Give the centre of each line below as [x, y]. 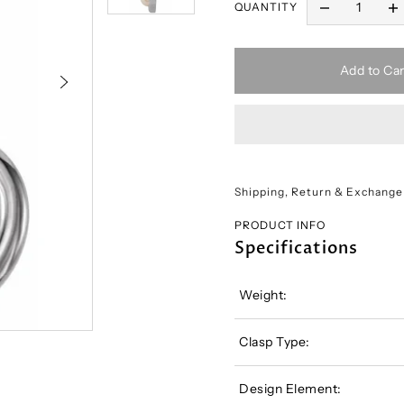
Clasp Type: [275, 342]
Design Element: [290, 389]
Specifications [297, 249]
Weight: [263, 295]
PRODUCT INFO [280, 225]
